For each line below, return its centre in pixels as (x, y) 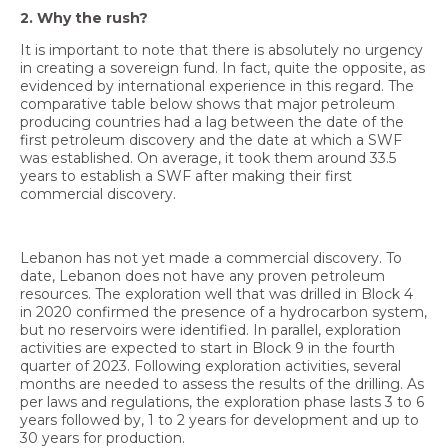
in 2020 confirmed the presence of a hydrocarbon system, (223, 311)
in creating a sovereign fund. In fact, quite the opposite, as (222, 67)
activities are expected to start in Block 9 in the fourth (207, 347)
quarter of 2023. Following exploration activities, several (210, 365)
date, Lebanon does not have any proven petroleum (202, 275)
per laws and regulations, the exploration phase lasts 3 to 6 (222, 401)
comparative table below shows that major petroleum (207, 103)
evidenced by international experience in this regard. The (217, 85)
